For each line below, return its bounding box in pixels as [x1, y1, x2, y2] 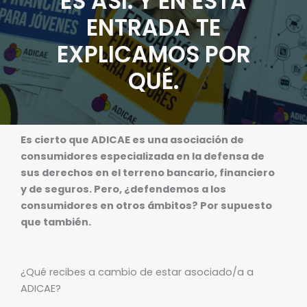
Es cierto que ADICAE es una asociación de [21, 132, 244, 147]
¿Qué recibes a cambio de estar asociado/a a [21, 265, 254, 280]
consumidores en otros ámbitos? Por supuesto [21, 198, 272, 212]
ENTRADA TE [86, 12, 221, 43]
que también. [21, 214, 93, 229]
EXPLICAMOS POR [56, 38, 251, 70]
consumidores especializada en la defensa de [21, 149, 265, 163]
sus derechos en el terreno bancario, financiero [21, 165, 275, 180]
